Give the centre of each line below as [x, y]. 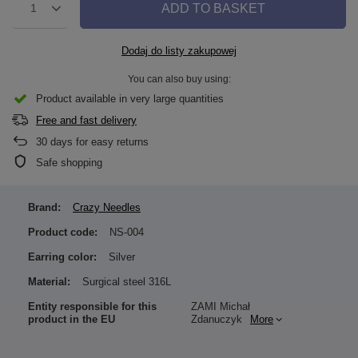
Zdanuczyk [217, 320]
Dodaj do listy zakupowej [179, 51]
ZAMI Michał [221, 307]
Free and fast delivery [86, 121]
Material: [49, 282]
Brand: [44, 208]
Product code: [63, 233]
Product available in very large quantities [130, 99]
